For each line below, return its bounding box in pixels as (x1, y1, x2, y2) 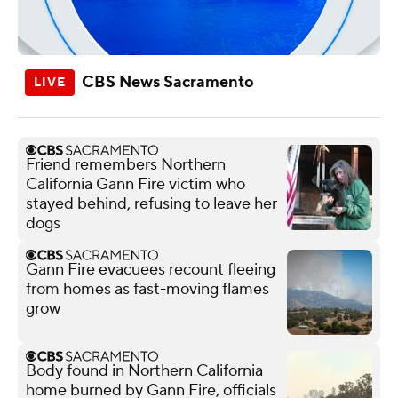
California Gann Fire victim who (26, 173, 245, 195)
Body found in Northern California (26, 360, 263, 381)
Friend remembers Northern (26, 154, 226, 175)
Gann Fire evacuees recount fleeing (26, 259, 275, 280)
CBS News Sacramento (82, 71, 254, 92)
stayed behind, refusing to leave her (26, 193, 277, 214)
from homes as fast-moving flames (26, 278, 269, 299)
